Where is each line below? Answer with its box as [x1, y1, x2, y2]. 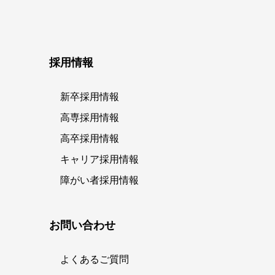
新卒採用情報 [60, 91, 119, 102]
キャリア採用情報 [60, 154, 139, 165]
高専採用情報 [60, 112, 119, 123]
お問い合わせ [49, 219, 115, 231]
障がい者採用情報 [60, 175, 139, 185]
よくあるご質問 [60, 254, 129, 265]
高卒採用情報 [60, 133, 119, 144]
